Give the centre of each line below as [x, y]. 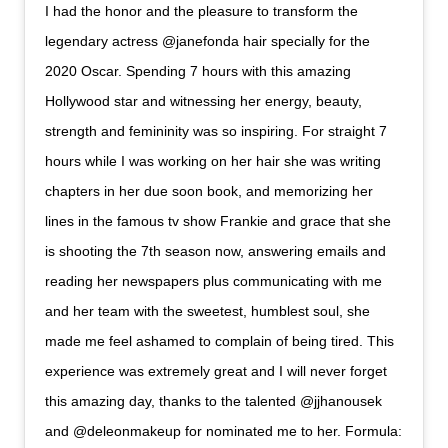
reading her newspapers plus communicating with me [214, 281]
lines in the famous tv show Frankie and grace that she [218, 221]
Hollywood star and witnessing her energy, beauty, [204, 101]
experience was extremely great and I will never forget [216, 371]
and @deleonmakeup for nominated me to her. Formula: [224, 431]
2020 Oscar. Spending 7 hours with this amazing [198, 71]
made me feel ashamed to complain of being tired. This [220, 341]
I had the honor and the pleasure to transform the [202, 11]
